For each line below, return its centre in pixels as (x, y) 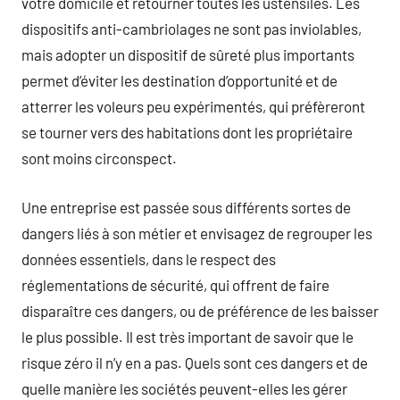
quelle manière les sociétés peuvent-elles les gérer (184, 388)
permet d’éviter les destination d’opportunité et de (179, 80)
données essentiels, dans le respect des (149, 258)
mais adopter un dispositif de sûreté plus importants (188, 54)
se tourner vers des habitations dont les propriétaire (187, 132)
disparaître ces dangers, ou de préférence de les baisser (200, 310)
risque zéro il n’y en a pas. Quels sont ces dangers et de (195, 362)
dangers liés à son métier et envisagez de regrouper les (197, 233)
